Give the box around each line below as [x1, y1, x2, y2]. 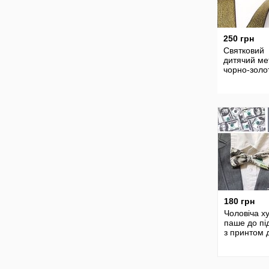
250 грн [223, 34, 254, 43]
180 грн [224, 196, 255, 206]
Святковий [223, 46, 264, 55]
